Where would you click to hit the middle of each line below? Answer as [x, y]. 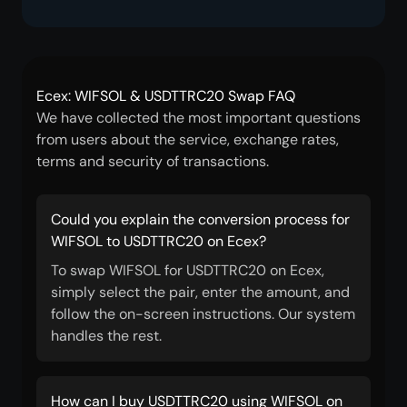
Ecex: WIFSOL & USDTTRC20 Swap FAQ [166, 96]
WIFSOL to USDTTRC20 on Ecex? [159, 241]
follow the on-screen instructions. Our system [203, 314]
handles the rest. [106, 336]
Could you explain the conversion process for [200, 219]
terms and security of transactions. [153, 161]
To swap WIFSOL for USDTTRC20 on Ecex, [188, 270]
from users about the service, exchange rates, [188, 139]
